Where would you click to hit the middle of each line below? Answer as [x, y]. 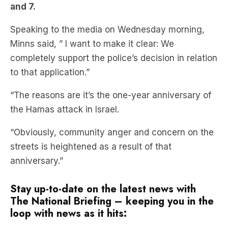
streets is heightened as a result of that [91, 116]
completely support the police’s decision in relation [114, 27]
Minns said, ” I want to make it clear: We [92, 13]
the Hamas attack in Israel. [65, 79]
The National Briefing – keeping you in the [112, 171]
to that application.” [50, 42]
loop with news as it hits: [68, 183]
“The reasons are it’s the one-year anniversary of [111, 65]
